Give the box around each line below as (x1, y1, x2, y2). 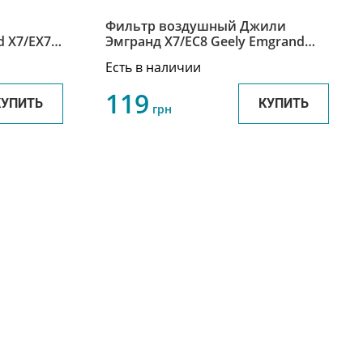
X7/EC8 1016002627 (105, 48, 224, 66)
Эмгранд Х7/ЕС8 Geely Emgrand (105, 32, 305, 51)
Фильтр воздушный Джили (105, 17, 286, 36)
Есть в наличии (105, 58, 201, 77)
